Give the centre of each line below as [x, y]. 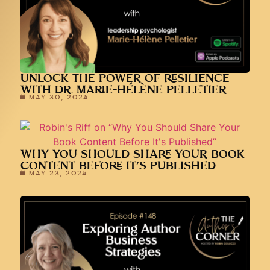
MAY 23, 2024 [58, 174]
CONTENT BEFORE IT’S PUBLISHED [118, 166]
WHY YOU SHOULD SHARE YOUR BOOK [132, 155]
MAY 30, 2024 [58, 98]
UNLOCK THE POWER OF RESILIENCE [125, 79]
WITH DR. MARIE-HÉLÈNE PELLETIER [123, 90]
